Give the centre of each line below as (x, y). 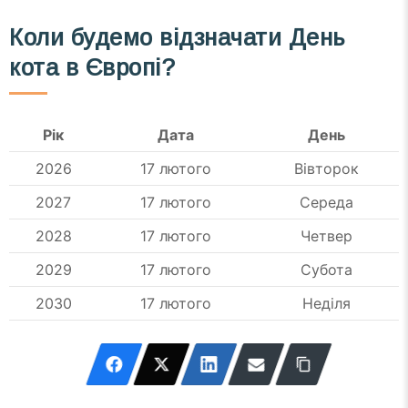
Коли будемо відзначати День (177, 38)
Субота (326, 269)
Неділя (326, 303)
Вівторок (326, 168)
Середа (326, 202)
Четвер (326, 235)
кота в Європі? (92, 68)
